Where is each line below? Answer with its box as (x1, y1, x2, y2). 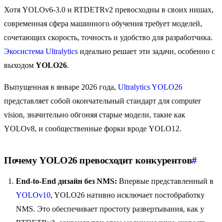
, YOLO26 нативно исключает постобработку (51, 191, 205, 200)
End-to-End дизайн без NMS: (16, 177, 117, 186)
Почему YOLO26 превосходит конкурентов (4, 155, 192, 166)
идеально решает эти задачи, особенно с (78, 47, 215, 56)
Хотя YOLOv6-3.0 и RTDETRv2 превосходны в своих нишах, (4, 5, 214, 14)
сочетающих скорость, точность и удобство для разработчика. (4, 33, 213, 42)
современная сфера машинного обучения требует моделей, (4, 19, 202, 28)
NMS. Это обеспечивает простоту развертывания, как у (16, 205, 204, 214)
